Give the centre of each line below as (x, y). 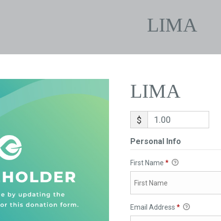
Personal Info (155, 141)
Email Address (153, 207)
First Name (147, 163)
